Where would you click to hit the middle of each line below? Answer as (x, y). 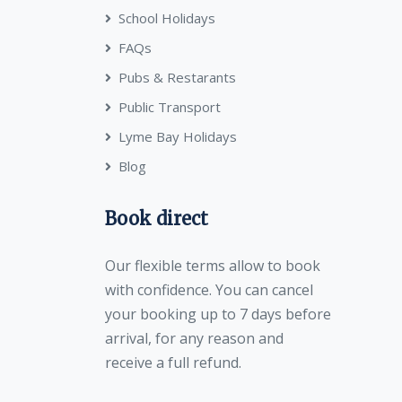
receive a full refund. (216, 363)
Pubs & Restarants (177, 77)
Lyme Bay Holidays (178, 136)
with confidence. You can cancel (209, 290)
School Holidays (167, 18)
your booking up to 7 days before (218, 314)
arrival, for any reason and (194, 338)
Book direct (157, 218)
